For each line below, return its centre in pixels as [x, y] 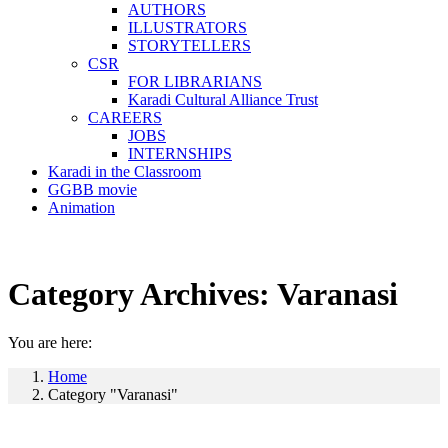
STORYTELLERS [189, 45]
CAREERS [125, 117]
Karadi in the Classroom [124, 171]
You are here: [50, 343]
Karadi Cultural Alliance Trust [223, 99]
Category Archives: [142, 294]
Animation [81, 207]
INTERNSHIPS [180, 153]
